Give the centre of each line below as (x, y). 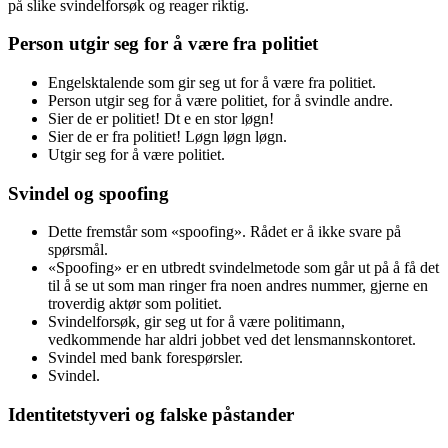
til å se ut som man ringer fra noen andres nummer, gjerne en (238, 286)
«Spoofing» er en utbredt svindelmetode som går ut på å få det (243, 268)
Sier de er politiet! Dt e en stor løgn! (161, 118)
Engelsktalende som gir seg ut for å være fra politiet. (212, 82)
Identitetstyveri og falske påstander (151, 415)
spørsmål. (78, 250)
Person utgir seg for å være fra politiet (163, 44)
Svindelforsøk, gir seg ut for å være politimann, (196, 322)
